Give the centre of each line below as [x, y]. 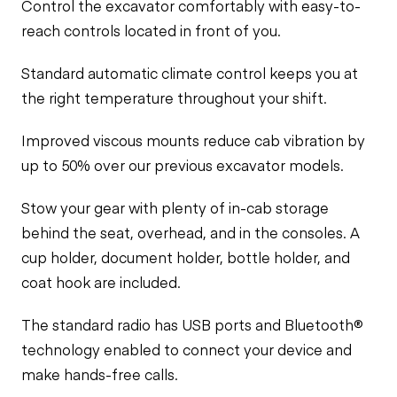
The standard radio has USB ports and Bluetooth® [192, 324]
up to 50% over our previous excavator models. [183, 165]
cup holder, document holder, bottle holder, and [186, 257]
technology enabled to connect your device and [187, 349]
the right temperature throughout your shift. [174, 97]
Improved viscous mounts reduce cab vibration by [193, 140]
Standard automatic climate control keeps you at [190, 73]
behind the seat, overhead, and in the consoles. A [191, 232]
